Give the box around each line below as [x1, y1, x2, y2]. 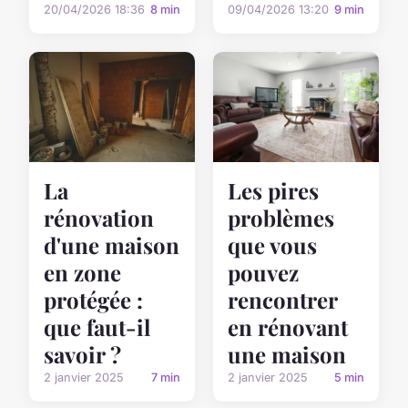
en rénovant [228, 312, 348, 342]
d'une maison [44, 230, 179, 260]
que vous [228, 230, 317, 260]
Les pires [228, 176, 319, 206]
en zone [44, 258, 121, 288]
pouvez [228, 258, 299, 288]
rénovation [44, 203, 154, 233]
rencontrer [228, 285, 337, 315]
